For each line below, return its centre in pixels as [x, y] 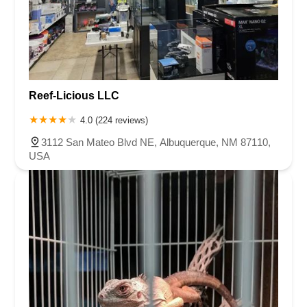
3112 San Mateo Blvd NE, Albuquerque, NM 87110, [156, 142]
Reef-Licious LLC [74, 95]
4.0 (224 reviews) [114, 120]
